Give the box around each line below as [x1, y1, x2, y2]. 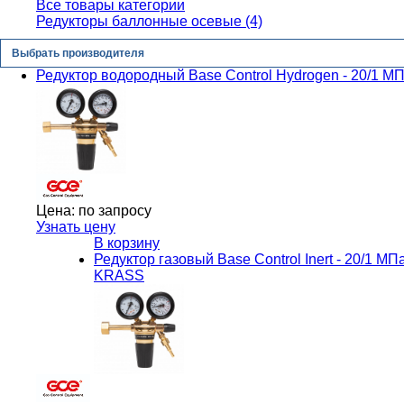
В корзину [94, 234, 160, 251]
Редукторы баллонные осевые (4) [36, 14, 262, 29]
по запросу [75, 202, 151, 218]
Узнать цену [36, 218, 115, 234]
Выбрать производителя [12, 47, 144, 60]
